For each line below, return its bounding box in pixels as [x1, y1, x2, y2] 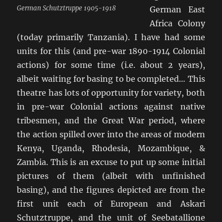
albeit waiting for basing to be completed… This [17, 73, 205, 84]
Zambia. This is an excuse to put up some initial [17, 157, 205, 167]
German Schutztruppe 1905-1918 [17, 3, 116, 12]
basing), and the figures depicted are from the [17, 184, 205, 195]
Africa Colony [150, 18, 205, 28]
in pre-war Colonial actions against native [17, 101, 205, 111]
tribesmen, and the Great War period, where [17, 115, 205, 125]
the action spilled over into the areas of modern [17, 129, 205, 139]
